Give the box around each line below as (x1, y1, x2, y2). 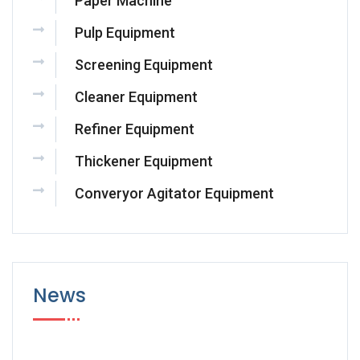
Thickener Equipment (75, 153, 213, 170)
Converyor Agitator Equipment (75, 185, 274, 202)
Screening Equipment (75, 56, 213, 74)
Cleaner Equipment (75, 88, 198, 106)
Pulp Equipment (75, 24, 175, 42)
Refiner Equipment (75, 121, 194, 138)
